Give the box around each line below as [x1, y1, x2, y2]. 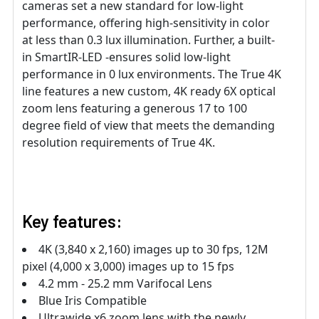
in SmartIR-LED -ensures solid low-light [22, 49, 231, 66]
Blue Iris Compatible [38, 293, 147, 309]
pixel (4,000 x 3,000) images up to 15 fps [22, 258, 234, 275]
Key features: [22, 211, 122, 232]
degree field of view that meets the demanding [22, 117, 275, 134]
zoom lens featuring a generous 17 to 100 [22, 100, 247, 117]
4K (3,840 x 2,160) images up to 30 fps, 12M [38, 241, 268, 258]
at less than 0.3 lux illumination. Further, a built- [22, 32, 275, 48]
